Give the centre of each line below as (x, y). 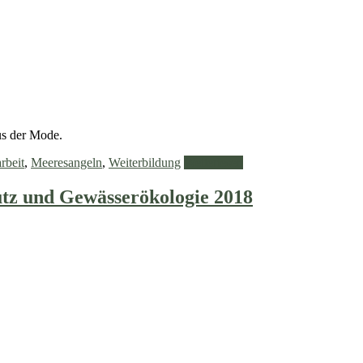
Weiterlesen (214, 163)
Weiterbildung (145, 163)
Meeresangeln (66, 163)
